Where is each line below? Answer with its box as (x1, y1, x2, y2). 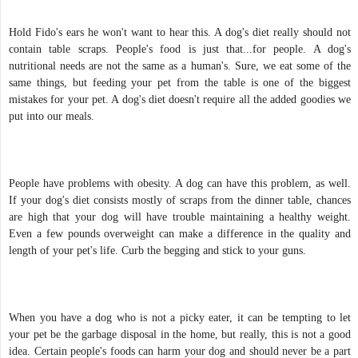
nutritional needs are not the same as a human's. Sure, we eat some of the (9, 59, 351, 72)
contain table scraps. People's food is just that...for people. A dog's (9, 42, 351, 55)
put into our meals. (9, 109, 94, 122)
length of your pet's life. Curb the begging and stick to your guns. (9, 244, 312, 257)
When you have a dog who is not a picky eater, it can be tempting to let (9, 311, 351, 324)
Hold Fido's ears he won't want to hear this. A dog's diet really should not (9, 26, 351, 38)
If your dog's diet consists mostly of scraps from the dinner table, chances (9, 193, 351, 206)
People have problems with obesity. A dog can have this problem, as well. (9, 177, 351, 189)
